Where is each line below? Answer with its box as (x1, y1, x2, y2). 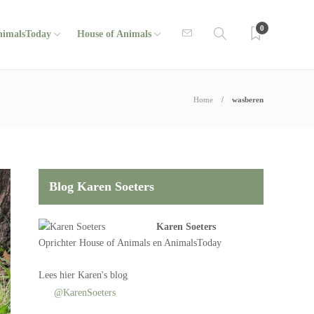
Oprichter (39, 238, 80, 248)
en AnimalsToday (150, 238, 222, 248)
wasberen (232, 95, 264, 104)
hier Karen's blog (60, 270, 128, 280)
